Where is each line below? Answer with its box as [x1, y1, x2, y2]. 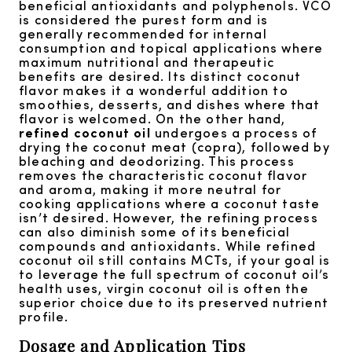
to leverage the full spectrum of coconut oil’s [19, 265, 330, 283]
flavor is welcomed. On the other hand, [19, 109, 286, 127]
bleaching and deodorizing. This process [19, 152, 295, 170]
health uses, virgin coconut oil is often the [19, 279, 309, 297]
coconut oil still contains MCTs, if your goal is [19, 251, 331, 269]
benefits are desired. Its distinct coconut [19, 67, 302, 85]
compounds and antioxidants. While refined [19, 236, 317, 255]
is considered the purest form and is [19, 10, 269, 28]
